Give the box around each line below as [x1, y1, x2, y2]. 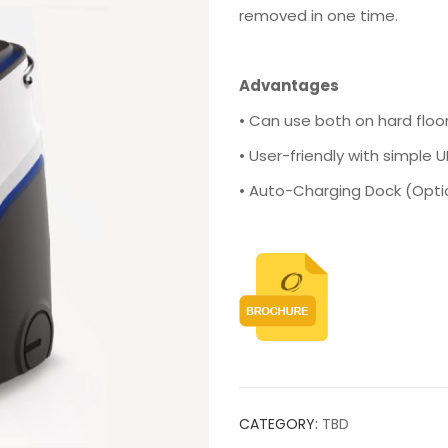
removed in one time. [239, 5, 398, 26]
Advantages [239, 75, 339, 96]
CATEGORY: [239, 414, 322, 434]
